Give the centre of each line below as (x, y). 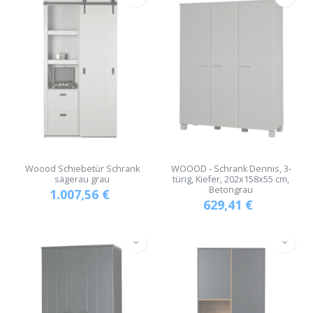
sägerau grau (82, 180)
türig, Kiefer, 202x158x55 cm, (231, 180)
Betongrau (231, 190)
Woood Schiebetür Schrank (82, 169)
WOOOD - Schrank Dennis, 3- (231, 169)
